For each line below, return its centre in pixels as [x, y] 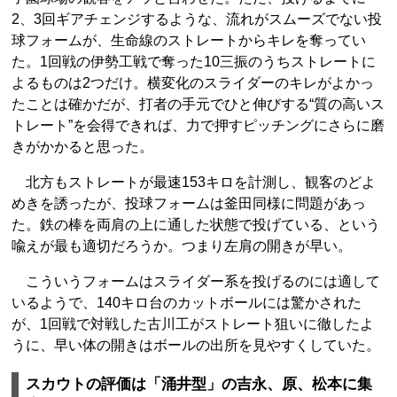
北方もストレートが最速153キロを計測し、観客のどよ [194, 182]
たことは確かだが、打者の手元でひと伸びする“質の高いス [198, 104]
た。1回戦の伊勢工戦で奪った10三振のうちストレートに [194, 62]
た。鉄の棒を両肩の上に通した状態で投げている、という [196, 225]
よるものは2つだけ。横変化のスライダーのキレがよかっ [193, 83]
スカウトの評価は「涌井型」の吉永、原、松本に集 [199, 384]
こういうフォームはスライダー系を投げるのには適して [196, 281]
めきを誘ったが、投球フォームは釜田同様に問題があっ [189, 203]
